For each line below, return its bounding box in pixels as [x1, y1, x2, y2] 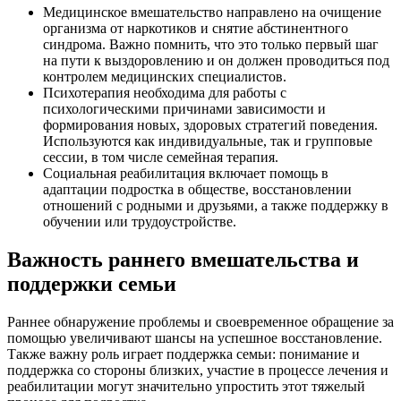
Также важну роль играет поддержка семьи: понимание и [7, 346, 360, 362]
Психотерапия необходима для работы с [43, 84, 286, 100]
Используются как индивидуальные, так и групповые [43, 132, 372, 149]
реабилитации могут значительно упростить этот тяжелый [7, 378, 365, 394]
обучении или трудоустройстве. [43, 213, 236, 229]
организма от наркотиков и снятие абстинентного [43, 20, 348, 36]
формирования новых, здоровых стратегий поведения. [43, 116, 378, 132]
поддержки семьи [7, 271, 176, 295]
